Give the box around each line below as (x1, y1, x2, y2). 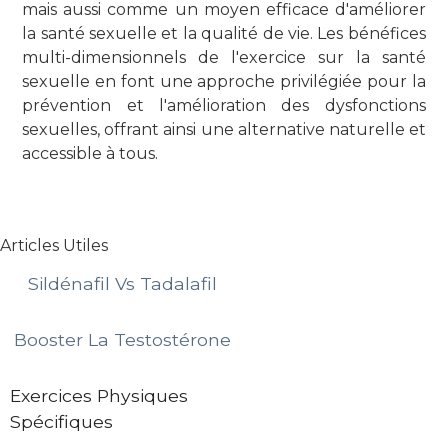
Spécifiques (10, 410, 113, 432)
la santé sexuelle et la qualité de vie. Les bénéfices (22, 23, 426, 43)
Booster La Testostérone (13, 328, 231, 350)
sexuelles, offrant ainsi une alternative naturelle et (22, 119, 426, 139)
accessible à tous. (22, 143, 159, 163)
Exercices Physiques (10, 384, 188, 406)
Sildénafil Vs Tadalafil (27, 272, 217, 294)
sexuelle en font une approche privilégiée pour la (22, 71, 426, 91)
